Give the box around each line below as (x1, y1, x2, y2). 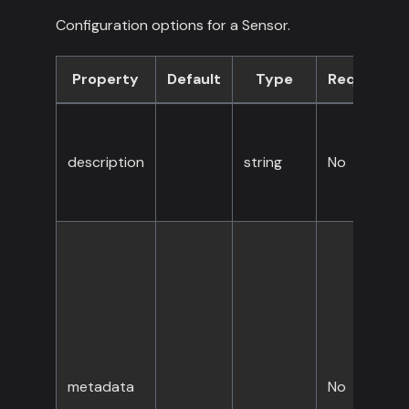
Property (72, 69, 140, 89)
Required (327, 69, 394, 89)
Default (166, 69, 221, 89)
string (243, 152, 282, 173)
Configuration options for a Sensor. (55, 16, 290, 36)
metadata (67, 377, 134, 397)
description (67, 152, 144, 173)
